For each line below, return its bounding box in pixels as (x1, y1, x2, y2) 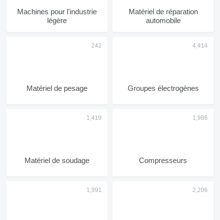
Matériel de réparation (128, 7, 198, 16)
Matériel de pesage (27, 84, 87, 92)
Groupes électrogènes (127, 84, 199, 92)
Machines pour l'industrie (17, 7, 97, 16)
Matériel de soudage (25, 156, 89, 165)
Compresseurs (139, 156, 187, 165)
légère (47, 16, 67, 25)
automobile (145, 16, 181, 25)
